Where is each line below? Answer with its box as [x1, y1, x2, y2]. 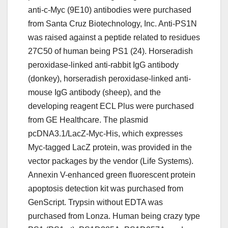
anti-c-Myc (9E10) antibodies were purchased [28, 6, 191, 15]
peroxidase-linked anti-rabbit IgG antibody [28, 61, 179, 70]
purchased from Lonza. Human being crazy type [28, 212, 200, 221]
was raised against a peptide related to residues [28, 33, 200, 42]
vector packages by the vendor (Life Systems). [28, 157, 193, 166]
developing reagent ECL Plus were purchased [28, 102, 194, 111]
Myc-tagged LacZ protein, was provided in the [28, 143, 192, 152]
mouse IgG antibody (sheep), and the [28, 88, 161, 97]
